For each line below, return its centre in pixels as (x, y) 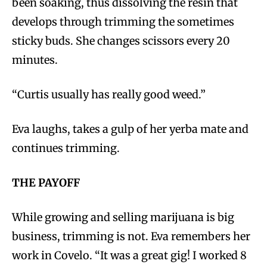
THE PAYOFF (46, 183)
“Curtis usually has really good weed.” (109, 95)
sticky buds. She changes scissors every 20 (121, 41)
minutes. (35, 60)
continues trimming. (66, 148)
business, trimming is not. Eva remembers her (131, 237)
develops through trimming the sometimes (123, 22)
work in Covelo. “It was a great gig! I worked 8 (129, 256)
